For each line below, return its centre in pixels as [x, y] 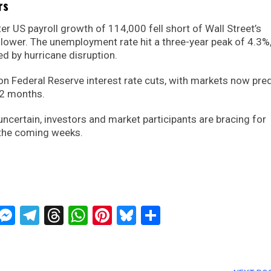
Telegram [78, 216]
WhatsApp [131, 216]
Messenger [62, 216]
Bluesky [168, 216]
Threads [98, 216]
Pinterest [150, 216]
